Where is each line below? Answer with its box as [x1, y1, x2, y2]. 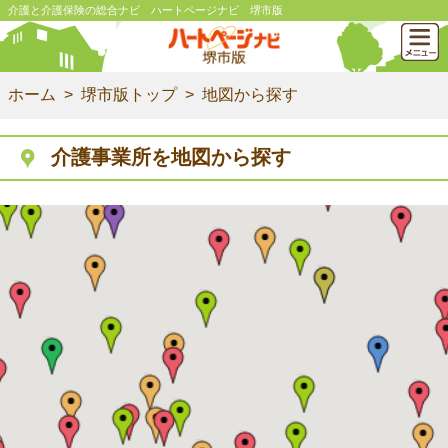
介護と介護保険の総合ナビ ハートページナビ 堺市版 [8, 4, 283, 16]
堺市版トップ [81, 86, 177, 103]
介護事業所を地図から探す [51, 146, 291, 168]
